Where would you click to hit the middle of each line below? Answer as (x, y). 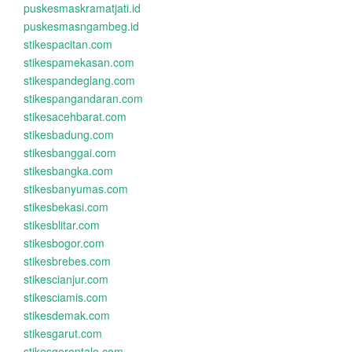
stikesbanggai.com (70, 152)
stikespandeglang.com (79, 80)
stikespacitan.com (68, 44)
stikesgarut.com (63, 333)
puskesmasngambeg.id (81, 26)
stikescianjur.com (66, 279)
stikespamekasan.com (79, 62)
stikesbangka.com (68, 170)
